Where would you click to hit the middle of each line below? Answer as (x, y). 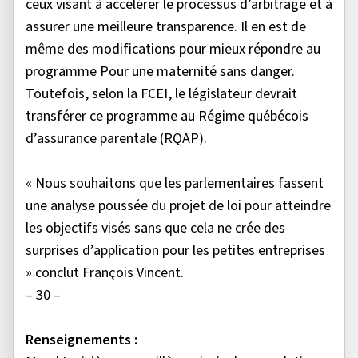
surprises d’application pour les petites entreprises (175, 251)
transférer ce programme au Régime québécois (167, 117)
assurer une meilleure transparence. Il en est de (166, 27)
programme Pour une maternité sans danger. (160, 72)
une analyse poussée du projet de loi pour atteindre (178, 206)
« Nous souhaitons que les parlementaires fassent (175, 184)
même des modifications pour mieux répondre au (173, 50)
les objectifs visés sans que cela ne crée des (155, 229)
